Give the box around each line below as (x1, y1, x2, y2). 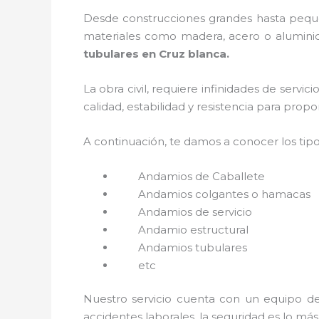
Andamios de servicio (138, 204, 252, 219)
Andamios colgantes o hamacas (138, 187, 310, 201)
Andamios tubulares (138, 240, 250, 254)
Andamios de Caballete (138, 169, 265, 183)
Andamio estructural (138, 222, 251, 236)
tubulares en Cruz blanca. (83, 46, 229, 61)
